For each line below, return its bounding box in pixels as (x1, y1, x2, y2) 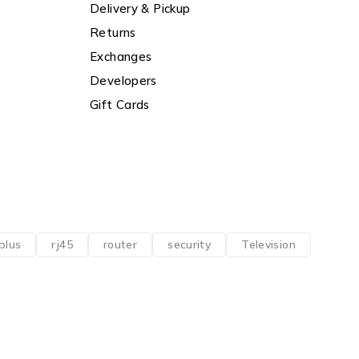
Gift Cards (90, 97, 150, 112)
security (167, 237, 212, 252)
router (103, 237, 138, 252)
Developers (90, 73, 157, 88)
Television (241, 237, 296, 252)
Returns (90, 25, 136, 40)
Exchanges (90, 49, 152, 64)
